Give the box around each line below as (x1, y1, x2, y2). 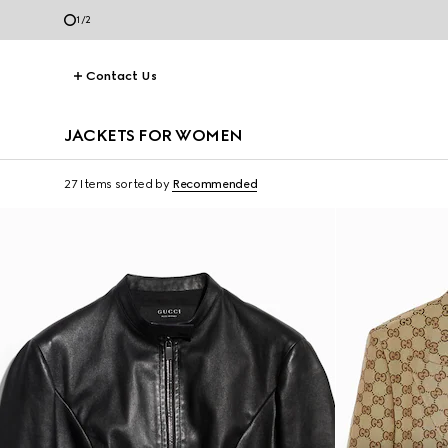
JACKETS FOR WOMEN (64, 126, 243, 145)
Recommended (172, 177, 258, 191)
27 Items (64, 177, 113, 191)
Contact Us (86, 69, 157, 83)
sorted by (114, 177, 170, 191)
